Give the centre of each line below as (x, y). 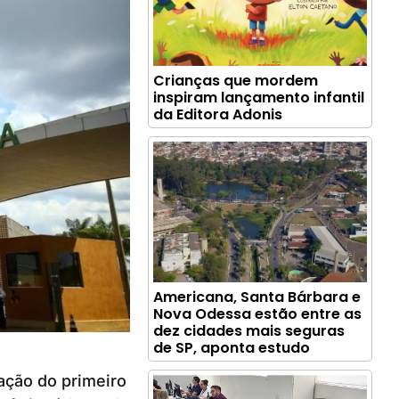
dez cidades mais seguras (249, 331)
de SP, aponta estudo (232, 348)
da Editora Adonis (218, 115)
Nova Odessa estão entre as (258, 314)
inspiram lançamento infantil (259, 98)
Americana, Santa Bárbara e (257, 297)
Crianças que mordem (236, 81)
